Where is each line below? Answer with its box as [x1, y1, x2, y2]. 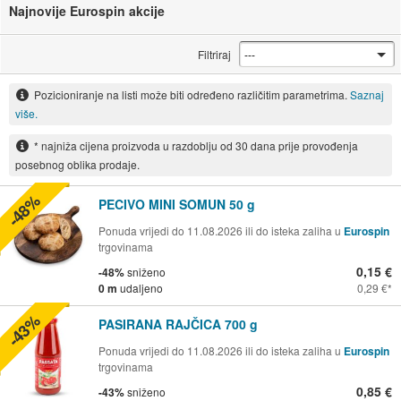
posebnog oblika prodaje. [14, 157, 140, 172]
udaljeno [120, 279, 163, 295]
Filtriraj [198, 47, 232, 63]
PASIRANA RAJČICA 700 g [98, 314, 258, 333]
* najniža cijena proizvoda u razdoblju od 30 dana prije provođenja [33, 138, 358, 154]
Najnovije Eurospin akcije [9, 2, 165, 21]
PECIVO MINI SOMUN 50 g [98, 194, 255, 213]
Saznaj [349, 87, 384, 103]
